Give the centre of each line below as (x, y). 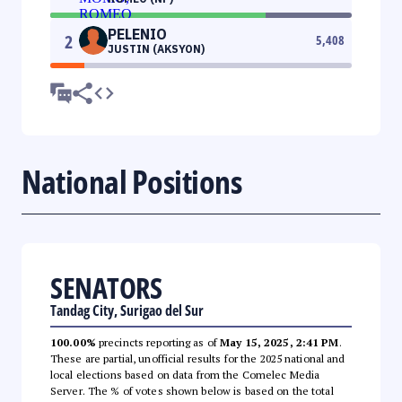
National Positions (131, 181)
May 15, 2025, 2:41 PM (280, 342)
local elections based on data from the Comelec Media (185, 374)
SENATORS (106, 287)
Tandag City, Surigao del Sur (127, 310)
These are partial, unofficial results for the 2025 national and (198, 358)
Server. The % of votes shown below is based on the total (192, 390)
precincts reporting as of (158, 342)
